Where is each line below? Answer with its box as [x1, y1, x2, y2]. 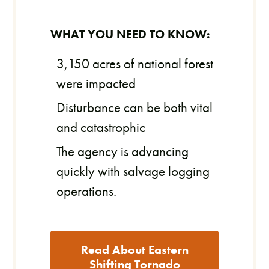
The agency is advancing [56, 142, 189, 160]
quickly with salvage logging [56, 162, 210, 180]
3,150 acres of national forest [56, 55, 214, 73]
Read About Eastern [80, 241, 189, 258]
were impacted [56, 74, 136, 92]
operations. [56, 182, 117, 200]
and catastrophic [56, 118, 146, 136]
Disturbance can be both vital [56, 98, 213, 116]
